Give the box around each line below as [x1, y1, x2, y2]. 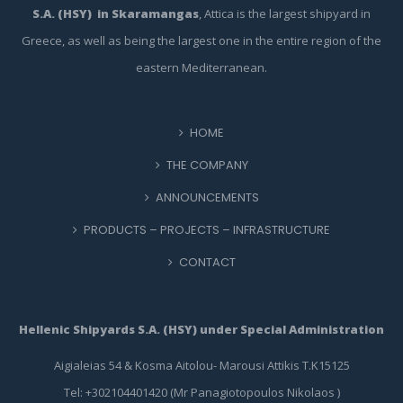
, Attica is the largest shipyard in [199, 5, 371, 22]
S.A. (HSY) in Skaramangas [32, 5, 199, 22]
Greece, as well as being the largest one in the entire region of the [22, 32, 381, 49]
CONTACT [178, 254, 236, 271]
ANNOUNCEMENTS [155, 189, 259, 206]
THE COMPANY [166, 157, 248, 174]
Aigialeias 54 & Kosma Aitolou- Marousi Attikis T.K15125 [53, 357, 350, 373]
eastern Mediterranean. [136, 59, 267, 76]
